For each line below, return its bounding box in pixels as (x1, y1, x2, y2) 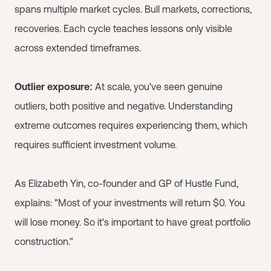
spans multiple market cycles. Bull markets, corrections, (15, 4, 252, 15)
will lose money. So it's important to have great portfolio (15, 217, 250, 227)
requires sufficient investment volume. (15, 139, 177, 150)
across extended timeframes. (15, 42, 141, 53)
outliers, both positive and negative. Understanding (15, 100, 233, 111)
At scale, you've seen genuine (93, 81, 223, 92)
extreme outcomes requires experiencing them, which (15, 120, 247, 131)
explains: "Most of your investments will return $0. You (15, 197, 245, 208)
